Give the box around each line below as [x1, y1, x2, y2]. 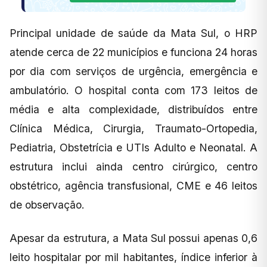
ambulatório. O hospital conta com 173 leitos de [10, 83, 257, 97]
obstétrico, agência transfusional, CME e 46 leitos [10, 179, 257, 192]
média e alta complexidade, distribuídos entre [10, 103, 257, 116]
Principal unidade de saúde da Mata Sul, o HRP [10, 26, 257, 39]
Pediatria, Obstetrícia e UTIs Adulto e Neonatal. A [10, 141, 257, 154]
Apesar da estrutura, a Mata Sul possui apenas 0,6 [10, 231, 257, 244]
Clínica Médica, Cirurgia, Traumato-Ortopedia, [10, 122, 257, 135]
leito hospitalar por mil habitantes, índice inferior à [10, 250, 257, 263]
